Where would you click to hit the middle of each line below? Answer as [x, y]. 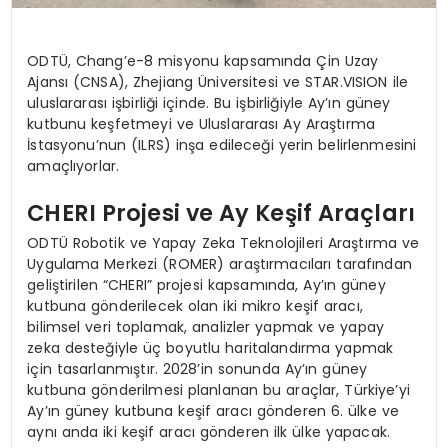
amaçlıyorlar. [73, 165]
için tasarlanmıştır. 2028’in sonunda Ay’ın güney [197, 368]
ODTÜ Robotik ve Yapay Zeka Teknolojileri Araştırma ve [223, 242]
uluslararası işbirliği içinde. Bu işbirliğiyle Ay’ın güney [209, 102]
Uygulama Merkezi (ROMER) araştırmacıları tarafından [219, 263]
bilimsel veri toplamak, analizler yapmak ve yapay [206, 326]
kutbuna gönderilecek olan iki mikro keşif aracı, [195, 305]
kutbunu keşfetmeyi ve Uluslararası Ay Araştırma [201, 123]
